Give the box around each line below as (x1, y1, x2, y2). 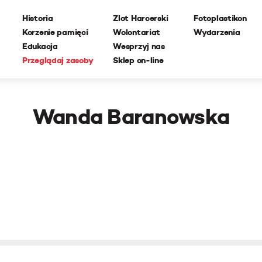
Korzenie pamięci (22, 27, 88, 37)
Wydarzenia (194, 27, 240, 37)
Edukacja (22, 41, 58, 51)
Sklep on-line (113, 55, 164, 65)
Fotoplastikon (194, 13, 247, 23)
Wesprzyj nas (113, 41, 165, 51)
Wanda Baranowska (32, 104, 230, 130)
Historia (22, 13, 53, 23)
